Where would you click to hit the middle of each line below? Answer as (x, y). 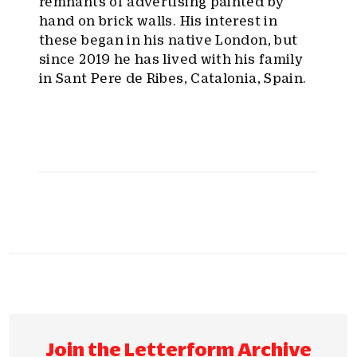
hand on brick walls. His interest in (158, 20)
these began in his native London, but (169, 39)
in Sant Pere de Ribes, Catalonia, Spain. (173, 78)
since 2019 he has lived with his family (171, 59)
